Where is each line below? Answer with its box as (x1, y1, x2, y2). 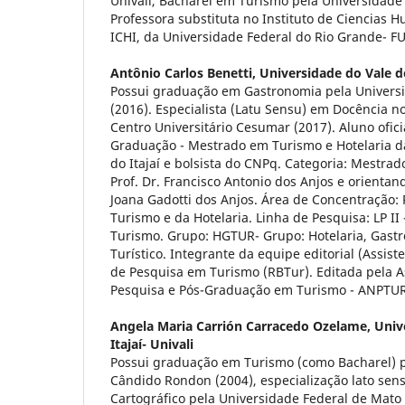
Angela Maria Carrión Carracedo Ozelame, (110, 317, 374, 335)
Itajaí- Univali (110, 335, 193, 353)
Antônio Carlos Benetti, (110, 64, 259, 82)
